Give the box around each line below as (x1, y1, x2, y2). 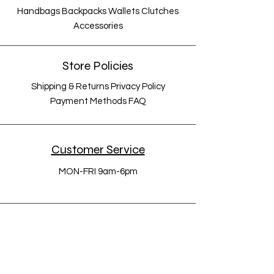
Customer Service (51, 142, 145, 157)
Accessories (73, 21, 123, 31)
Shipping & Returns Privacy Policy (31, 82, 165, 91)
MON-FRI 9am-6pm (58, 167, 138, 176)
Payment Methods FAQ (50, 97, 146, 106)
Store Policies (62, 58, 133, 73)
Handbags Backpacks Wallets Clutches (17, 7, 179, 16)
